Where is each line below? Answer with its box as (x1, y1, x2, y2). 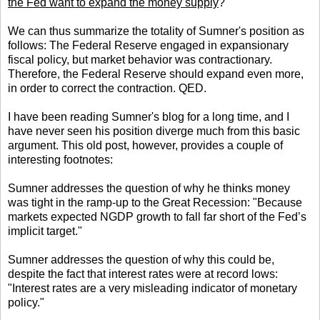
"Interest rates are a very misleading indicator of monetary (8, 281, 297, 294)
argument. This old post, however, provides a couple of (8, 139, 283, 151)
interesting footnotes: (8, 153, 113, 166)
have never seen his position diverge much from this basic (8, 124, 300, 137)
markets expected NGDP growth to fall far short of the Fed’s (8, 210, 306, 223)
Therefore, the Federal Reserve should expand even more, (8, 67, 304, 80)
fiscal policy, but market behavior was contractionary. (8, 53, 272, 66)
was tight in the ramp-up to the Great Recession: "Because (8, 196, 302, 209)
